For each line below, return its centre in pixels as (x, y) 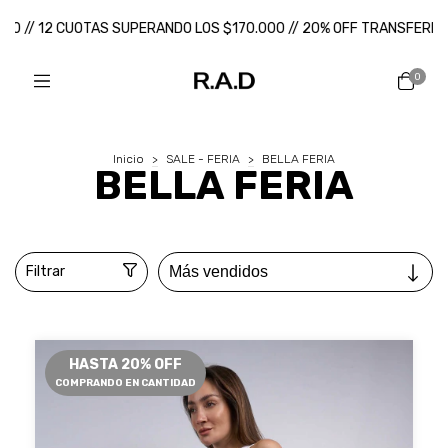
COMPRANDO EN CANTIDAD (125, 383)
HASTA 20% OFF (125, 364)
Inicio (128, 159)
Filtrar (45, 271)
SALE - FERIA (203, 159)
